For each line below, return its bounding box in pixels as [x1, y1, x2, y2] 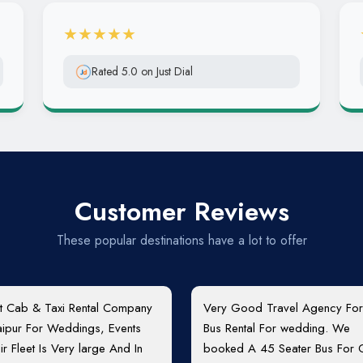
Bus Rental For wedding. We [203, 319, 350, 337]
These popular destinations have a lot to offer [56, 231, 307, 250]
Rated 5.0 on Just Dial [91, 63, 193, 79]
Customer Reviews [74, 193, 289, 230]
